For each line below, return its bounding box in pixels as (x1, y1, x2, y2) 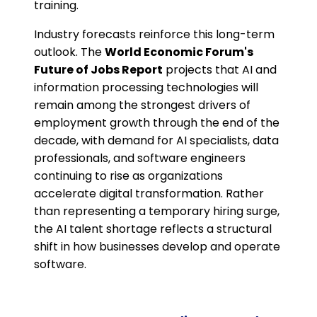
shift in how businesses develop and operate (34, 238, 280, 255)
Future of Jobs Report (34, 62, 163, 79)
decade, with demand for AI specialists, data (34, 132, 279, 149)
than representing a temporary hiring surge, (34, 203, 279, 220)
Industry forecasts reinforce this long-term (34, 26, 275, 43)
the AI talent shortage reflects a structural (34, 221, 272, 238)
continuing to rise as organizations (34, 168, 223, 185)
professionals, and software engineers (34, 150, 246, 167)
